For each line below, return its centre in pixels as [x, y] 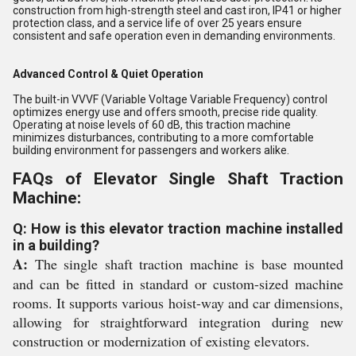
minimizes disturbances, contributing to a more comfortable [163, 137]
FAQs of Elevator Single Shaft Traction [178, 179]
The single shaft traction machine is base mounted [186, 264]
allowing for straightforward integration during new [178, 322]
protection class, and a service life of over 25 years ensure [157, 23]
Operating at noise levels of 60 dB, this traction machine [152, 125]
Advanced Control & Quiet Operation [108, 74]
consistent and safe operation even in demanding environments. [174, 36]
